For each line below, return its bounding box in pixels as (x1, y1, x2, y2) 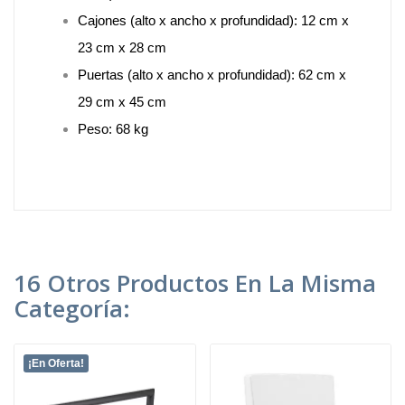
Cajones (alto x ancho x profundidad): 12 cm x (78, 12, 349, 28)
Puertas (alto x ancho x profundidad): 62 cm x (78, 66, 346, 82)
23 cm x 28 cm (78, 39, 166, 55)
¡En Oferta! (28, 356, 84, 370)
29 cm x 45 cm (78, 93, 166, 109)
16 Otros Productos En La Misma (14, 266, 376, 299)
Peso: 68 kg (78, 120, 148, 137)
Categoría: (14, 291, 130, 325)
